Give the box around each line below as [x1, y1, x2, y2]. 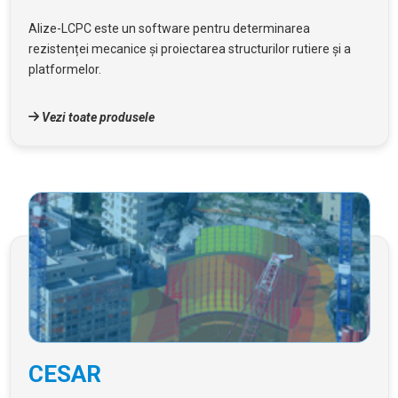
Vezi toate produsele [38, 109, 155, 124]
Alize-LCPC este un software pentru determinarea [28, 20, 310, 36]
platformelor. [28, 61, 101, 76]
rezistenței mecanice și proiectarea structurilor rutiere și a [28, 41, 351, 56]
